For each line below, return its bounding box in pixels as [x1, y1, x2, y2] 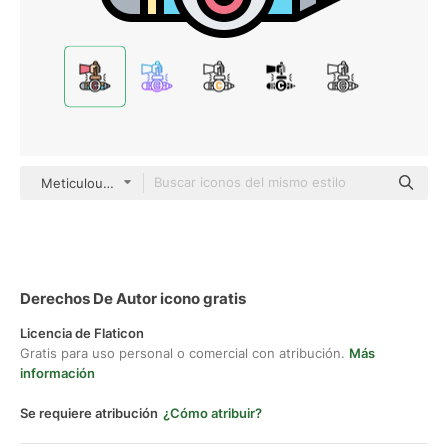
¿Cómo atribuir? [163, 405, 262, 421]
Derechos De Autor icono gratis [20, 289, 246, 308]
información [20, 365, 95, 381]
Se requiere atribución [20, 405, 158, 421]
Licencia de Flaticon [20, 325, 144, 341]
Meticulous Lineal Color [41, 175, 187, 191]
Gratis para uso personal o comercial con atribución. [20, 345, 349, 361]
